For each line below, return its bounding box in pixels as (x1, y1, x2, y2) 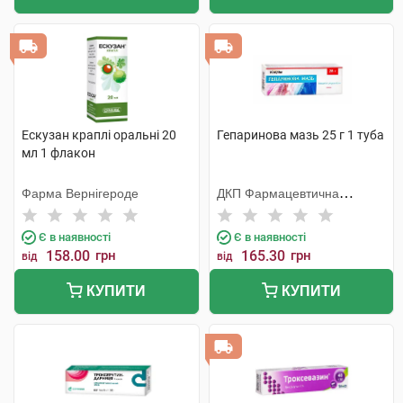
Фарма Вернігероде (22, 186, 139, 201)
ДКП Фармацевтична (216, 186, 339, 201)
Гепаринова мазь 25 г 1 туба (216, 128, 384, 142)
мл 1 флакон (22, 146, 95, 160)
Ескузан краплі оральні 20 (22, 128, 176, 142)
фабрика (216, 204, 269, 219)
